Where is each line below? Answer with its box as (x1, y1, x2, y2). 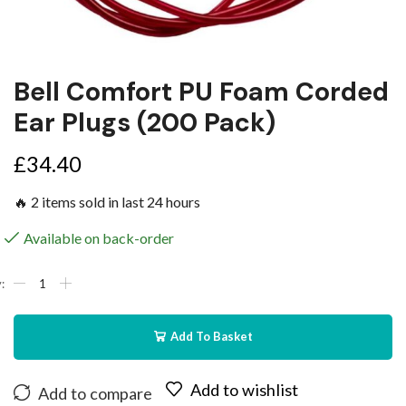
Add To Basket (169, 329, 253, 344)
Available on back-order (24, 229, 174, 247)
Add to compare (38, 382, 152, 403)
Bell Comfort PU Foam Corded (14, 75, 389, 110)
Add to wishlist (190, 379, 298, 400)
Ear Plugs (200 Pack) (14, 106, 275, 140)
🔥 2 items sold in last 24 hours (14, 193, 200, 211)
